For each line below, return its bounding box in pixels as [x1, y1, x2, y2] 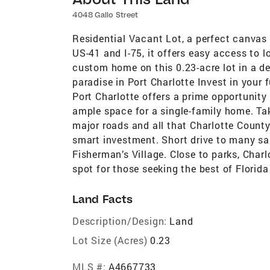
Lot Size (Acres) [72, 233, 148, 246]
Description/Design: [72, 214, 168, 227]
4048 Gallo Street [72, 10, 138, 19]
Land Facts [72, 192, 133, 206]
